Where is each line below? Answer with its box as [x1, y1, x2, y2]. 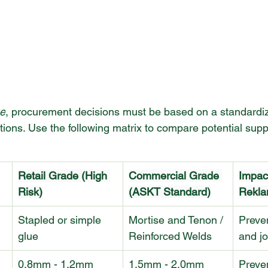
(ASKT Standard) [129, 185, 211, 199]
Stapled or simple [18, 214, 104, 227]
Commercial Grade [129, 169, 222, 182]
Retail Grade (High [18, 169, 110, 182]
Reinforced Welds [129, 230, 212, 243]
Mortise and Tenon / [129, 214, 226, 227]
